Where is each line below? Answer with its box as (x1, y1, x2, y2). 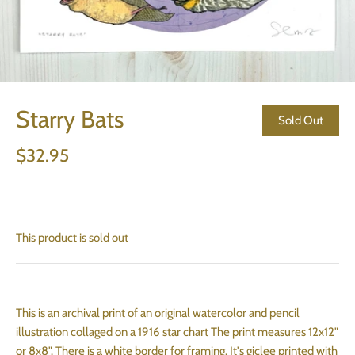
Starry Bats (16, 105, 124, 134)
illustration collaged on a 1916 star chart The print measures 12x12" (16, 325, 338, 339)
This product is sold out (16, 231, 128, 245)
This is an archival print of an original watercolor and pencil (16, 306, 300, 320)
